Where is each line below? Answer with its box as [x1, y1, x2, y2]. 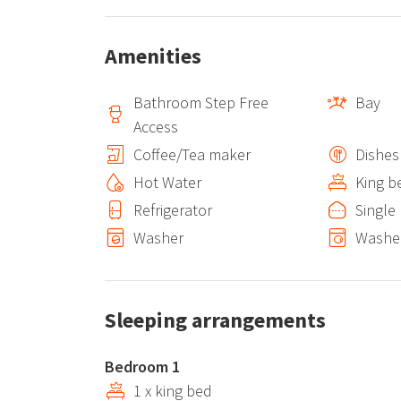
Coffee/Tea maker [133, 144, 251, 165]
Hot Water [133, 172, 201, 192]
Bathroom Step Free [133, 92, 269, 113]
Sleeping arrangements [105, 306, 326, 334]
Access [133, 116, 178, 137]
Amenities [105, 42, 201, 70]
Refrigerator [133, 200, 212, 220]
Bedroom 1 [105, 356, 180, 377]
